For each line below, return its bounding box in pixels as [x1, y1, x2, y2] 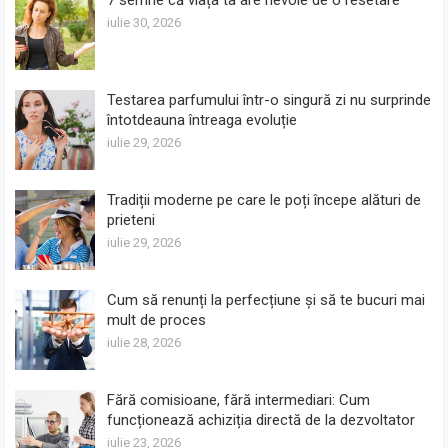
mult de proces [107, 310, 207, 329]
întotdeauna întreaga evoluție [107, 110, 298, 129]
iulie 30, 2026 [107, 14, 182, 30]
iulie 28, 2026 [107, 334, 182, 350]
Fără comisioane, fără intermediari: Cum [107, 390, 371, 409]
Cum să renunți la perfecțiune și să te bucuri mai [107, 290, 426, 309]
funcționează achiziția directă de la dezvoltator [107, 410, 416, 429]
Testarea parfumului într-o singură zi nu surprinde [107, 90, 432, 109]
